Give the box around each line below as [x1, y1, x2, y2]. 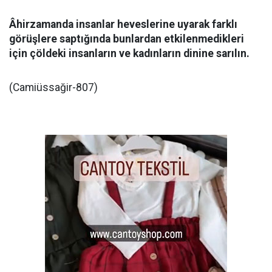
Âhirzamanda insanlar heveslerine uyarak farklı [9, 18, 237, 30]
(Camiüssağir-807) [9, 81, 98, 93]
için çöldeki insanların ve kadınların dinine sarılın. [9, 47, 250, 59]
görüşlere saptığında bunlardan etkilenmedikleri [9, 33, 244, 45]
